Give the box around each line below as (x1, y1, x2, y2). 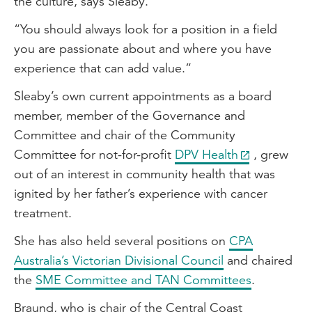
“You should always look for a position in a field (14, 21, 277, 37)
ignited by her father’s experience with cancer (14, 185, 267, 201)
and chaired (224, 252, 292, 268)
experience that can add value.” (14, 60, 192, 76)
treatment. (14, 205, 75, 221)
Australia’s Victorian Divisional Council (14, 252, 224, 268)
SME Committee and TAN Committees (36, 272, 251, 288)
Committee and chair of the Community (14, 127, 235, 143)
